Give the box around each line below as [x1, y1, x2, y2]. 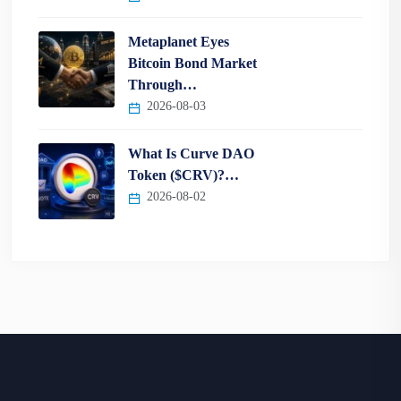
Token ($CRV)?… [128, 167, 239, 183]
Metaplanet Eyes [128, 34, 229, 50]
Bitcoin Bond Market [128, 55, 257, 72]
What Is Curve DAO [128, 146, 254, 162]
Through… [128, 77, 197, 93]
